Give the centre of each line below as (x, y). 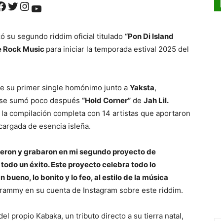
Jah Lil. (156, 101)
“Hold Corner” (106, 101)
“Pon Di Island (149, 37)
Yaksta (142, 88)
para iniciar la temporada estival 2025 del (117, 49)
